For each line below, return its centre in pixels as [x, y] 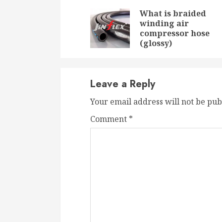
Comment [110, 119]
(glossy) [156, 43]
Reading [118, 18]
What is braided [173, 14]
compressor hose [175, 33]
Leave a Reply [123, 84]
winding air [164, 24]
